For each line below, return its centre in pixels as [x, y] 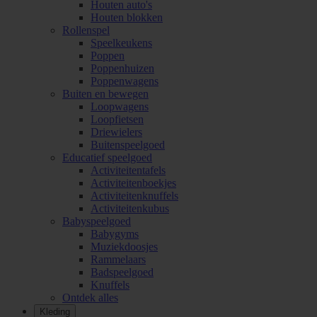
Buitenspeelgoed [128, 145]
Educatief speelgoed [107, 158]
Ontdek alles [90, 298]
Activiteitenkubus [130, 209]
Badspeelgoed [122, 272]
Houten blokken [127, 18]
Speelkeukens [121, 43]
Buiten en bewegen [105, 94]
